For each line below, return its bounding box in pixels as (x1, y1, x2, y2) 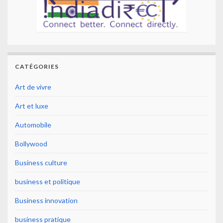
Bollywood (15, 139, 47, 148)
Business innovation (15, 196, 78, 205)
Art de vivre (15, 83, 51, 92)
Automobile (15, 120, 51, 129)
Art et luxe (15, 102, 48, 111)
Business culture (15, 158, 67, 167)
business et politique (15, 177, 80, 186)
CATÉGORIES (15, 63, 59, 71)
